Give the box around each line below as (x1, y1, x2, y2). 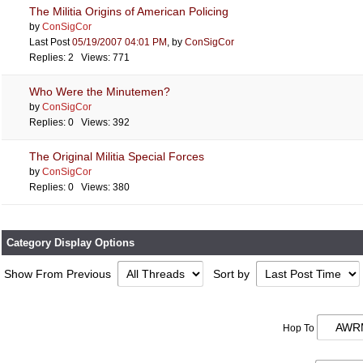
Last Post (29, 36, 72, 48)
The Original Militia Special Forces (29, 150, 204, 163)
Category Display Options (6, 237, 135, 249)
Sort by (213, 267, 253, 280)
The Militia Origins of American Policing (29, 5, 228, 18)
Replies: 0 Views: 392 (29, 117, 130, 128)
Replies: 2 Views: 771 (29, 52, 130, 63)
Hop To (282, 322, 314, 334)
